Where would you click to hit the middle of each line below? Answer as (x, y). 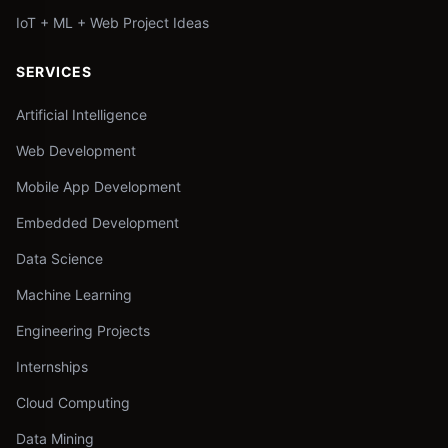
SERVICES (54, 71)
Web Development (76, 150)
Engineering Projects (83, 330)
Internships (52, 366)
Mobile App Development (98, 186)
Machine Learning (74, 294)
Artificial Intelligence (81, 114)
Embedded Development (97, 222)
